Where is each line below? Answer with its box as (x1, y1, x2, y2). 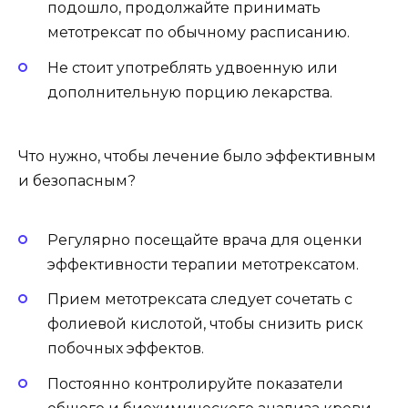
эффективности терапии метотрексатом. (47, 256, 359, 274)
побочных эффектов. (47, 340, 204, 358)
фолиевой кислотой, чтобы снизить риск (47, 315, 363, 333)
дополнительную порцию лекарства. (47, 83, 332, 101)
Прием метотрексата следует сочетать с (47, 291, 352, 309)
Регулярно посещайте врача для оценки (47, 231, 362, 250)
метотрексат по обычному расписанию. (47, 24, 350, 42)
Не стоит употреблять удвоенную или (47, 58, 338, 76)
